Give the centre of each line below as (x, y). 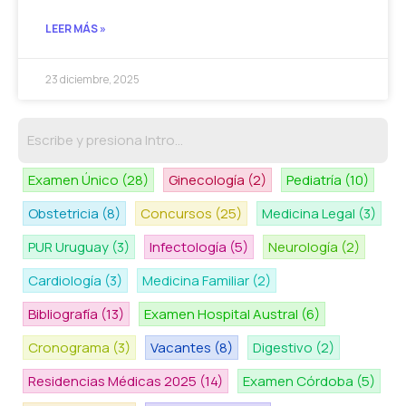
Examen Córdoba (300, 382)
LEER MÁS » (76, 29)
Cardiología (66, 281)
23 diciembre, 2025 (92, 80)
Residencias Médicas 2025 (114, 382)
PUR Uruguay (70, 247)
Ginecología (208, 180)
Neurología (304, 247)
